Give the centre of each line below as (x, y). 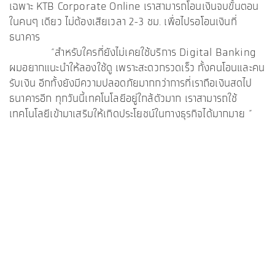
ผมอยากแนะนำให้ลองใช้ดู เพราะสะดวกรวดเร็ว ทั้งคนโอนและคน (137, 68)
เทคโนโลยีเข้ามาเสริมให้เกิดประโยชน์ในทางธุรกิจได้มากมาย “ (133, 114)
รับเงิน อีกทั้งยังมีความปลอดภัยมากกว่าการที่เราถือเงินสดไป (131, 84)
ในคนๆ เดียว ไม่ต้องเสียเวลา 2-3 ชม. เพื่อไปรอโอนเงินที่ (123, 22)
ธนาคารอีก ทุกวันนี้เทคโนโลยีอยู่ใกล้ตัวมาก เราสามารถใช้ (123, 99)
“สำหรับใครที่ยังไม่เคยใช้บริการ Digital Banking (133, 53)
